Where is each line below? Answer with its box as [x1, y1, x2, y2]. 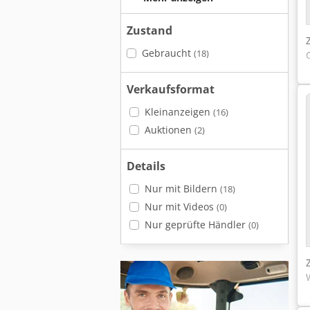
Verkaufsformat [127, 82, 215, 97]
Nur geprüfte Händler [144, 218, 248, 231]
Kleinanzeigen [144, 105, 213, 118]
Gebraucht [141, 46, 194, 60]
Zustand [127, 23, 172, 38]
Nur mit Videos [144, 200, 217, 213]
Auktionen [144, 123, 194, 136]
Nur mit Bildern [144, 182, 220, 195]
